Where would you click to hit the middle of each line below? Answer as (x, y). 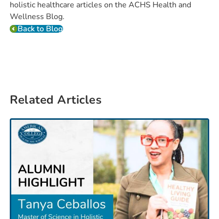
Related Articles (56, 100)
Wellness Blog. (37, 17)
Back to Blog (40, 29)
